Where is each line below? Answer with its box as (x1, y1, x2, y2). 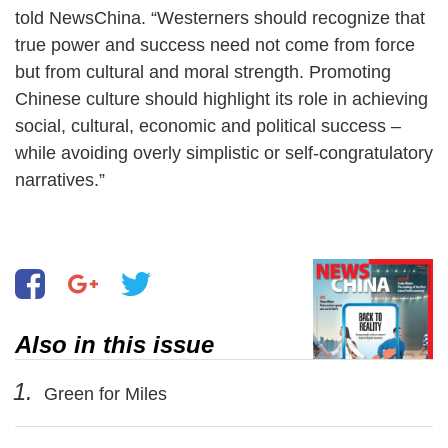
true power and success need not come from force (15, 34, 415, 55)
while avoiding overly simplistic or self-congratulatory (15, 142, 433, 163)
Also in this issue (15, 330, 214, 358)
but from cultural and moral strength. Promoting (15, 61, 391, 82)
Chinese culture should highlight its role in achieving (15, 88, 428, 109)
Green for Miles (39, 383, 167, 404)
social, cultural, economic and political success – (15, 115, 401, 136)
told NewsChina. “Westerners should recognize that (15, 7, 425, 28)
